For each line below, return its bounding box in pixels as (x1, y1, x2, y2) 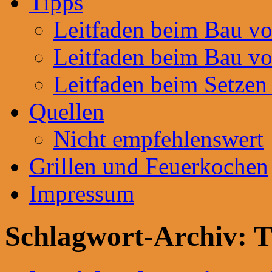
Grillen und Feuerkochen (29, 153, 268, 179)
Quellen (29, 98, 104, 124)
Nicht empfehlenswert (53, 126, 263, 152)
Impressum (29, 180, 134, 206)
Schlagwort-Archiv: (5, 220, 254, 253)
